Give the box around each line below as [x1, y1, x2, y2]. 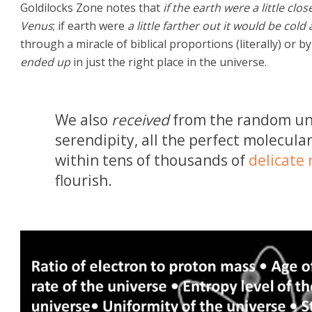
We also [54, 110, 111, 130]
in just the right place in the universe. [73, 54, 267, 70]
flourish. [54, 171, 112, 191]
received [111, 110, 169, 130]
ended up [20, 54, 73, 70]
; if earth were [53, 18, 127, 33]
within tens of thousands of [54, 150, 249, 171]
